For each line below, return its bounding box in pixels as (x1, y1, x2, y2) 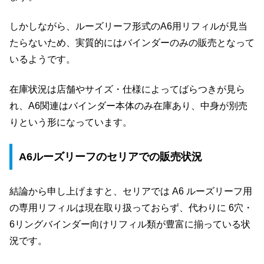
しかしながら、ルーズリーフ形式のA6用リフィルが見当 (9, 21, 247, 32)
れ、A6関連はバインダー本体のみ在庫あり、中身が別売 (9, 100, 247, 111)
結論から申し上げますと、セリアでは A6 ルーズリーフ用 (9, 186, 252, 196)
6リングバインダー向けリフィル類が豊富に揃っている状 (9, 219, 250, 229)
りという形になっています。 (9, 117, 132, 127)
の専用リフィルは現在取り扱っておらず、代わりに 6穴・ (9, 202, 253, 213)
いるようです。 (9, 54, 75, 65)
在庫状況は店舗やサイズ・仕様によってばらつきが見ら (9, 84, 245, 94)
